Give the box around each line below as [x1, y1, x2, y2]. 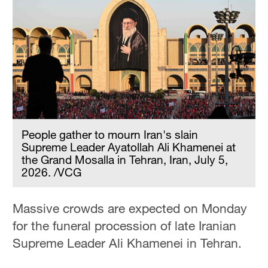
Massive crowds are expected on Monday [13, 200, 248, 217]
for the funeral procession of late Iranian [13, 218, 237, 234]
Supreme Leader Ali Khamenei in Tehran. [13, 235, 242, 251]
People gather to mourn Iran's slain [22, 127, 199, 142]
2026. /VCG [22, 165, 82, 179]
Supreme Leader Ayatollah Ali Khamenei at [22, 140, 236, 154]
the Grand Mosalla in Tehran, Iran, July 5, [22, 153, 229, 167]
